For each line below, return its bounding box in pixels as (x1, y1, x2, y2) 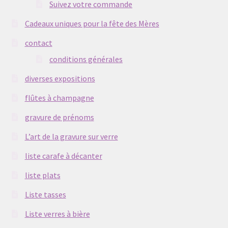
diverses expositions (24, 73, 95, 83)
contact (24, 38, 52, 48)
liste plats (24, 169, 61, 180)
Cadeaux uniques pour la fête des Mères (24, 18, 159, 28)
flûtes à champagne (24, 92, 94, 103)
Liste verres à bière (24, 208, 90, 219)
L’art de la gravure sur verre (24, 131, 118, 141)
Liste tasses (24, 189, 66, 199)
